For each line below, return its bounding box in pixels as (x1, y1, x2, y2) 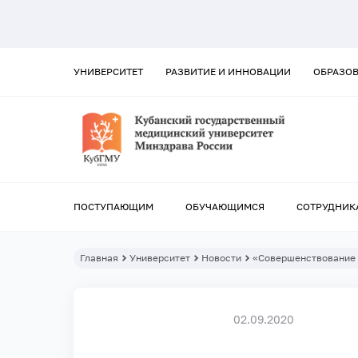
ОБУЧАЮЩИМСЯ (185, 201, 265, 213)
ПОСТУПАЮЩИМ (74, 201, 153, 213)
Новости (201, 252, 241, 265)
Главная (80, 252, 118, 265)
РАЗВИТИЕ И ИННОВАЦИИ (165, 66, 291, 78)
